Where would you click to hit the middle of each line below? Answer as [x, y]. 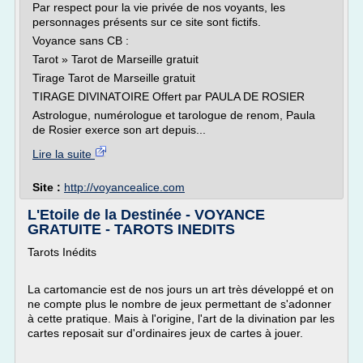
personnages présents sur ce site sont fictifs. [147, 22]
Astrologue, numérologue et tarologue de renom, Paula [174, 115]
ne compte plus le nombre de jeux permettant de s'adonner [179, 304]
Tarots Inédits [62, 252]
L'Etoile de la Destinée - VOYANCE [146, 215]
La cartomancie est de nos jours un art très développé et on [181, 289]
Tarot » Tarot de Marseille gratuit [115, 59]
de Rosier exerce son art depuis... [119, 130]
